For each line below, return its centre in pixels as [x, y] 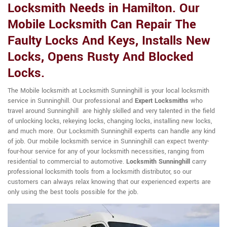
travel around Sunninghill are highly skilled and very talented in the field [111, 111]
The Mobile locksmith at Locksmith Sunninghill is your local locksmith [108, 91]
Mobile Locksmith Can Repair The [102, 25]
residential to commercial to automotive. [67, 162]
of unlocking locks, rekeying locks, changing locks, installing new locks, [110, 121]
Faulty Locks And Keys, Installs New [109, 41]
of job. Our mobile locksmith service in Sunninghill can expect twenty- [108, 141]
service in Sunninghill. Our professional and [71, 101]
